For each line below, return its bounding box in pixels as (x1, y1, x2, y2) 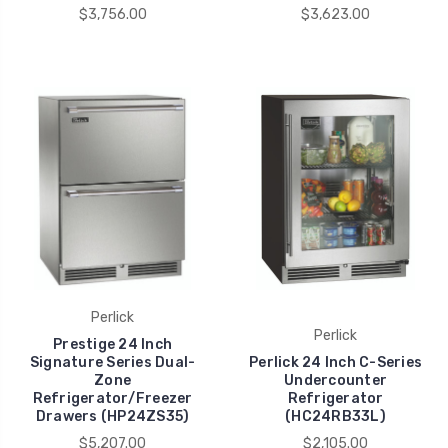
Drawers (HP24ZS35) (35, 407, 190, 425)
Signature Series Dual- (29, 353, 196, 371)
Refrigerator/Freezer (32, 389, 193, 407)
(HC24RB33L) (285, 407, 386, 425)
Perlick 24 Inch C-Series (249, 353, 422, 371)
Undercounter (284, 371, 387, 389)
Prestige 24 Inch (53, 335, 172, 353)
